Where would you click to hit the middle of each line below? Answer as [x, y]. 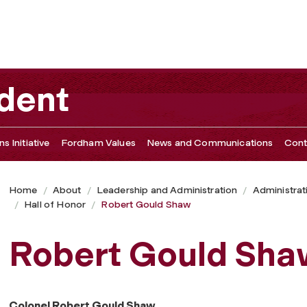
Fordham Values [98, 143]
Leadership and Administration [167, 190]
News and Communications [210, 143]
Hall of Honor [55, 204]
